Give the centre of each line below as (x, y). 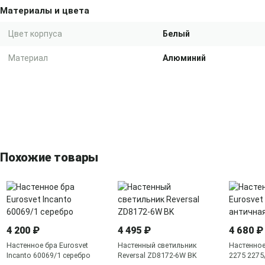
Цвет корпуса (35, 34)
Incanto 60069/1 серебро (49, 255)
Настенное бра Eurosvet (47, 245)
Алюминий (184, 58)
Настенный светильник (157, 245)
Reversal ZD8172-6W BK (157, 255)
